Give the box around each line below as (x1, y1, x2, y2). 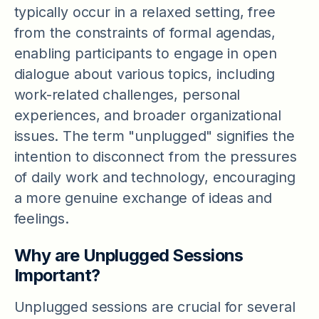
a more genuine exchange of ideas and (14, 189, 272, 206)
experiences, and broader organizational (14, 106, 281, 124)
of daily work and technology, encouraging (14, 168, 296, 186)
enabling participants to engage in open (14, 44, 277, 62)
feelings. (14, 209, 69, 227)
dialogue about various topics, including (14, 65, 275, 83)
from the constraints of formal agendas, (14, 23, 276, 41)
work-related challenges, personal (14, 85, 241, 103)
